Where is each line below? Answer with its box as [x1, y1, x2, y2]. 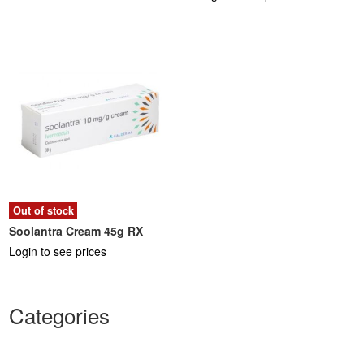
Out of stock [12, 202, 74, 218]
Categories [9, 300, 110, 331]
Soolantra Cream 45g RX [9, 222, 144, 239]
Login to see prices [9, 242, 107, 259]
